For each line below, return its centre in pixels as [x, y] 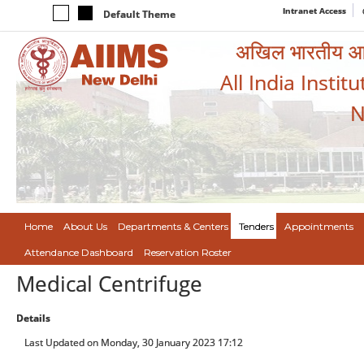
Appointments [319, 226]
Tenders [256, 226]
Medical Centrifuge [109, 284]
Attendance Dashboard [79, 252]
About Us [85, 226]
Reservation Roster [188, 252]
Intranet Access [314, 11]
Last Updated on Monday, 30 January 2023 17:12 [134, 342]
